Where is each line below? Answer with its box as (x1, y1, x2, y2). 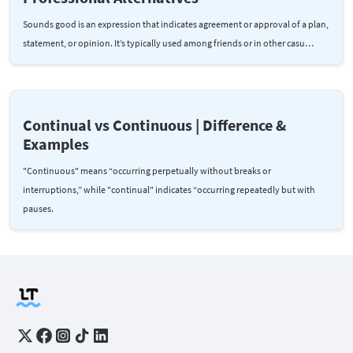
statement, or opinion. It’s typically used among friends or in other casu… (23, 37, 314, 50)
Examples (23, 134, 89, 154)
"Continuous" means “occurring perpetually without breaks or (23, 165, 271, 177)
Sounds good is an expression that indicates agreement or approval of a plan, (23, 18, 329, 31)
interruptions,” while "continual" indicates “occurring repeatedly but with (23, 184, 315, 196)
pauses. (23, 203, 54, 215)
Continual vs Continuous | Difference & (23, 115, 286, 136)
